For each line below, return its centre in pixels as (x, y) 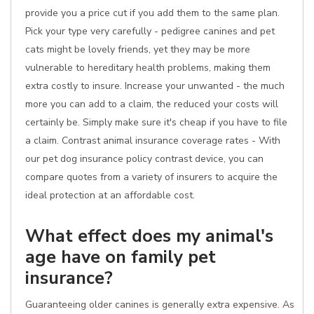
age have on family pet (121, 257)
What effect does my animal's (149, 236)
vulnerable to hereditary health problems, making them (148, 68)
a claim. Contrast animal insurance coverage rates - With (153, 141)
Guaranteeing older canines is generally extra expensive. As (160, 305)
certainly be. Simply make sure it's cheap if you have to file (156, 122)
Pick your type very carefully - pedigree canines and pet (150, 31)
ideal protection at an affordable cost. (110, 195)
